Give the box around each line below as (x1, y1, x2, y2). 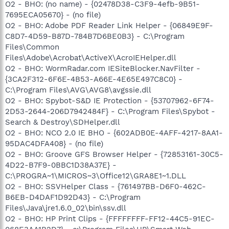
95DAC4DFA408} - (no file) (5, 139, 103, 148)
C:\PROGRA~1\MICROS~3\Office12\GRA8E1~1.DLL (5, 171, 186, 180)
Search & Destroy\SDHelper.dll (5, 117, 120, 127)
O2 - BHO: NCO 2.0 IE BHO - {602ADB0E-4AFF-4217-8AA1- (5, 128, 223, 138)
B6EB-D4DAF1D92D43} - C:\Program (5, 192, 141, 202)
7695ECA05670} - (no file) (5, 10, 101, 19)
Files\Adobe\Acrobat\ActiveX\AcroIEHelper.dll (5, 53, 176, 62)
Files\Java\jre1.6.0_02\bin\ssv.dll (5, 203, 126, 213)
